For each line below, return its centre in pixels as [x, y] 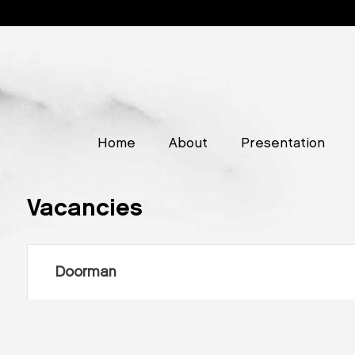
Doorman [86, 272]
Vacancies [84, 208]
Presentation [282, 143]
